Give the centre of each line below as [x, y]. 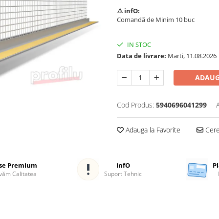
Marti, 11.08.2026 [191, 55]
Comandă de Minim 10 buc [156, 19]
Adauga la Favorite [152, 130]
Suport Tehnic [123, 174]
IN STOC [138, 44]
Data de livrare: [142, 55]
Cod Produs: [135, 105]
